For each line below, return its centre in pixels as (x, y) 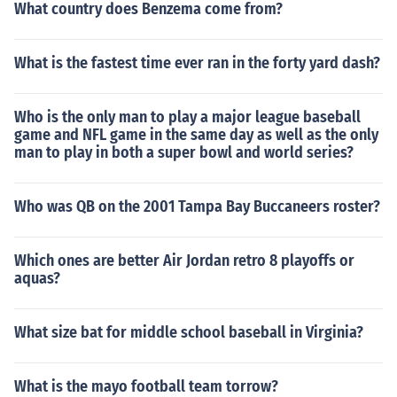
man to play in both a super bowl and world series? (184, 152)
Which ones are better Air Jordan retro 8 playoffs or (184, 261)
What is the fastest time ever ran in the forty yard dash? (197, 63)
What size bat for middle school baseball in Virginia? (189, 332)
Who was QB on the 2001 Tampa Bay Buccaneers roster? (197, 206)
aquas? (37, 278)
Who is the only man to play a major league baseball (187, 117)
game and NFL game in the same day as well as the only (196, 135)
